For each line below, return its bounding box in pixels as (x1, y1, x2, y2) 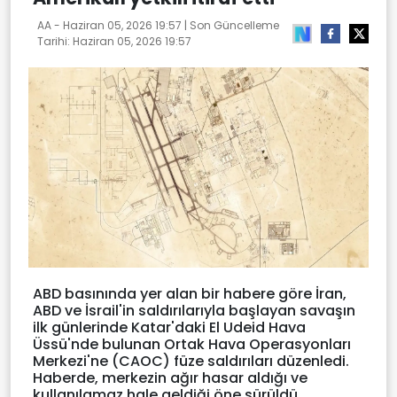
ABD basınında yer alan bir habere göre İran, (33, 283, 346, 304)
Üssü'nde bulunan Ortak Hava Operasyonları (33, 333, 351, 354)
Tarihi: (37, 34, 73, 50)
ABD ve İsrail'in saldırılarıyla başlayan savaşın (33, 300, 355, 321)
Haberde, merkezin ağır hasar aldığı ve (33, 367, 307, 388)
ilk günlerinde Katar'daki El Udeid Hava (33, 316, 306, 338)
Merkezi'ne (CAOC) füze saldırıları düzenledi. (33, 350, 349, 371)
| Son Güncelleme (182, 18, 279, 34)
